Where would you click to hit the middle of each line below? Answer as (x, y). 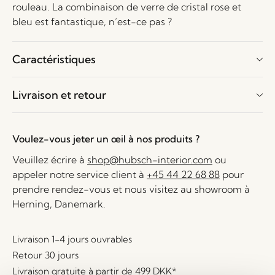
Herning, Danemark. (59, 204)
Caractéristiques (54, 59)
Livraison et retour (59, 95)
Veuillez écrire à (50, 160)
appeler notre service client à (79, 174)
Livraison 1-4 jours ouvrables (72, 239)
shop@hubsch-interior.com (150, 160)
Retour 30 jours (45, 255)
